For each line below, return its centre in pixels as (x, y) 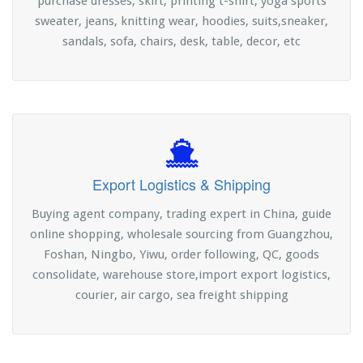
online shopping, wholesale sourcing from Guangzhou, (181, 235)
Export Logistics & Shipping (181, 184)
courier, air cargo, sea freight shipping (181, 295)
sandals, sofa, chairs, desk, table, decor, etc (181, 42)
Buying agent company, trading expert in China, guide (181, 214)
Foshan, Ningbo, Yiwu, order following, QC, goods (181, 255)
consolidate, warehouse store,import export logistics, (181, 275)
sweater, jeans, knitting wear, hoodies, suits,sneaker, (181, 21)
